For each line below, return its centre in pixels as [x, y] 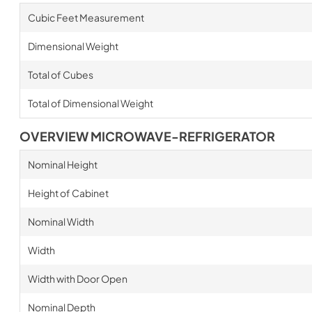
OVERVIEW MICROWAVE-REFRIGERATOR [147, 136]
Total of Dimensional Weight [90, 103]
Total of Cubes [60, 74]
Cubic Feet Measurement [86, 17]
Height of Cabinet [68, 193]
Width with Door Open [77, 278]
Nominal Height [62, 164]
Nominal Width [61, 221]
